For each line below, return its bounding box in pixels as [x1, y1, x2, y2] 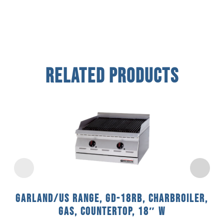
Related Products [45, 64, 179, 88]
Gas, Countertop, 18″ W [58, 204, 165, 218]
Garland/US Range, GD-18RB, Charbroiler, [15, 191, 208, 205]
